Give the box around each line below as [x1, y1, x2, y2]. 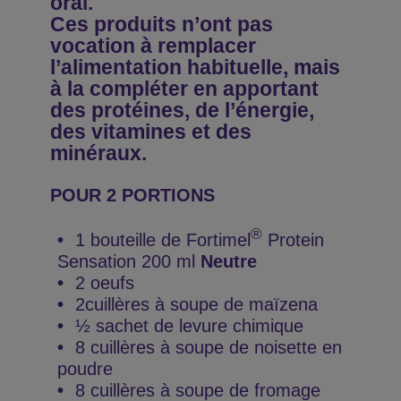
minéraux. [50, 141, 147, 165]
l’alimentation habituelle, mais [50, 55, 340, 79]
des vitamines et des [50, 119, 252, 143]
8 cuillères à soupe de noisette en [75, 337, 342, 357]
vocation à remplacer [50, 33, 256, 57]
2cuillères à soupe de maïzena [75, 294, 318, 314]
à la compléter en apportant [50, 76, 319, 100]
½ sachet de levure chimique [75, 315, 303, 336]
